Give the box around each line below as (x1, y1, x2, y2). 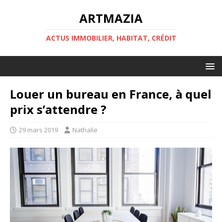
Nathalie (72, 125, 98, 134)
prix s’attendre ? (10, 101, 107, 117)
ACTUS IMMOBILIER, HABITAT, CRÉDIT (46, 33, 176, 43)
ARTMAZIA (79, 10, 143, 26)
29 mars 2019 (19, 125, 58, 134)
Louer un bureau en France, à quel (10, 86, 212, 102)
